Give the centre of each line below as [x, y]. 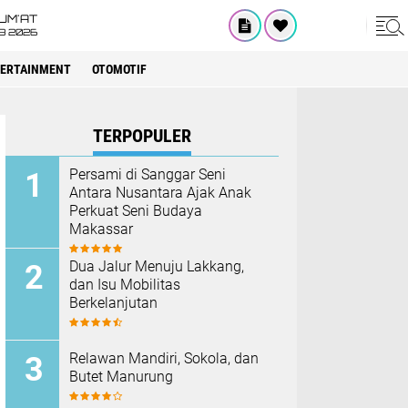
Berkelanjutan [113, 303]
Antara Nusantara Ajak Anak [160, 193]
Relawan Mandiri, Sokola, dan [164, 358]
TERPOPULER [142, 136]
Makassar [101, 229]
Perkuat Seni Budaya [136, 211]
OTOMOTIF [119, 69]
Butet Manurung [121, 377]
